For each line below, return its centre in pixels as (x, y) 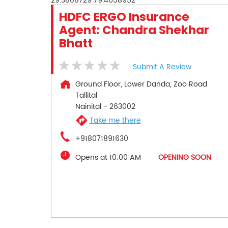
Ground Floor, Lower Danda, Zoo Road (141, 84)
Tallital (86, 95)
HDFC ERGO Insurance (124, 17)
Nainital (88, 106)
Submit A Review (162, 67)
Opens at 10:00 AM (108, 157)
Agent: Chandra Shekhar (134, 30)
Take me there (115, 121)
